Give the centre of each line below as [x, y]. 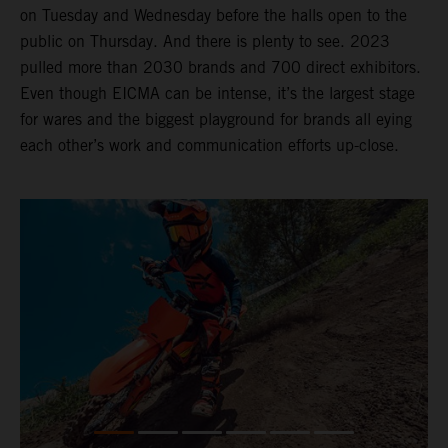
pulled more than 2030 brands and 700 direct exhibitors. [220, 68]
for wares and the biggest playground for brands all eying [216, 120]
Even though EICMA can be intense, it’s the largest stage [217, 94]
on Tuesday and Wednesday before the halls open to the [213, 16]
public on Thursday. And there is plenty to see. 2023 [205, 42]
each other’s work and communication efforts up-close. [212, 146]
